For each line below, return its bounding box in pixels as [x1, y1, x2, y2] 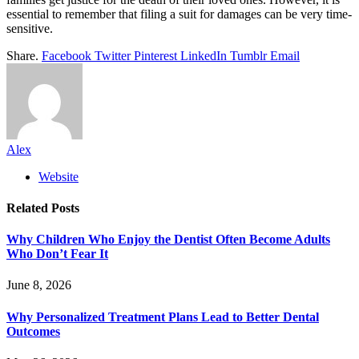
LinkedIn [180, 48, 227, 63]
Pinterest [134, 48, 177, 63]
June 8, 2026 [6, 278, 71, 292]
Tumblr [230, 48, 267, 63]
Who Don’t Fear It [6, 247, 108, 261]
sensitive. [6, 21, 53, 35]
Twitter [95, 48, 131, 63]
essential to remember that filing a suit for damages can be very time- [6, 6, 352, 21]
